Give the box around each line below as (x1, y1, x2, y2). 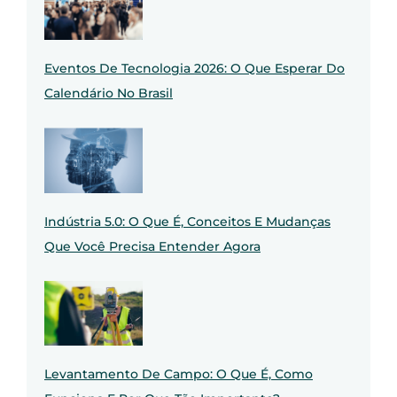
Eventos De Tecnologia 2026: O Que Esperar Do (44, 60, 345, 77)
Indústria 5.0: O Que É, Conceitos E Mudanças (44, 213, 331, 230)
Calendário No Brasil (44, 85, 173, 102)
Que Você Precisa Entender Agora (44, 237, 261, 254)
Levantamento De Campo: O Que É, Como (44, 366, 313, 383)
